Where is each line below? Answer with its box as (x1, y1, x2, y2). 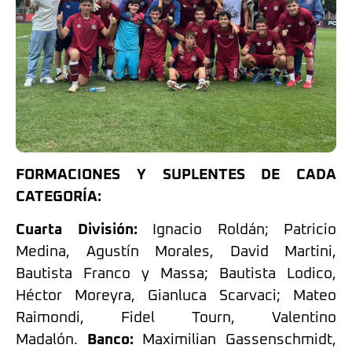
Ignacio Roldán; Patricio (137, 222, 336, 238)
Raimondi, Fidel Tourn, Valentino (16, 310, 336, 326)
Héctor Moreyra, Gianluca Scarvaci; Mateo (16, 288, 336, 304)
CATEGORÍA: (16, 189, 101, 204)
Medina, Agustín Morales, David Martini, (16, 244, 336, 260)
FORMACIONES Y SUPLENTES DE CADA (16, 167, 336, 182)
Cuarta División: (16, 222, 137, 238)
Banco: (86, 332, 134, 348)
